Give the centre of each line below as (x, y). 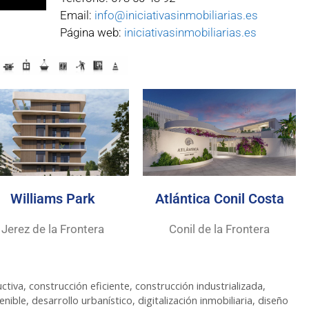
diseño (273, 301)
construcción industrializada (199, 286)
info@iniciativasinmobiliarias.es (176, 16)
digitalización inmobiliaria (195, 301)
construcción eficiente (79, 286)
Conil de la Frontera (220, 229)
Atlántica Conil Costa (219, 198)
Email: (77, 16)
